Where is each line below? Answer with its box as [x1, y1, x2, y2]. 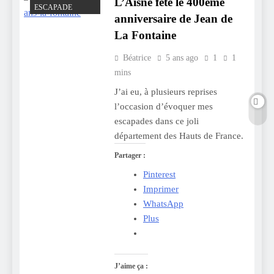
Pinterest [143, 169, 176, 179]
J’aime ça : [114, 262, 148, 271]
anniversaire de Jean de [114, 12, 232, 25]
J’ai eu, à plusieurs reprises [114, 86, 217, 97]
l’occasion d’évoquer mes [114, 101, 213, 111]
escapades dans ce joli [114, 116, 199, 126]
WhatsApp [143, 198, 183, 209]
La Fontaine [114, 28, 176, 42]
